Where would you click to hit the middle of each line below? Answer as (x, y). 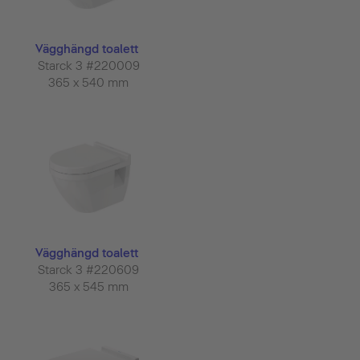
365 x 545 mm (90, 287)
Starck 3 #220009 (90, 66)
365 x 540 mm (90, 83)
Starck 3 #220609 (90, 270)
